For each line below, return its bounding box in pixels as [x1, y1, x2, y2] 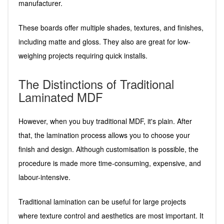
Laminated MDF [18, 87, 103, 105]
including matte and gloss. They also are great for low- [18, 36, 190, 46]
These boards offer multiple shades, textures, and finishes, [18, 22, 203, 32]
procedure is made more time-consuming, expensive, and [18, 157, 201, 168]
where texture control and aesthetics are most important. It [18, 210, 203, 220]
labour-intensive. [18, 171, 70, 182]
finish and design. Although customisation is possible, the [18, 143, 198, 154]
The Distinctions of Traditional [18, 74, 174, 92]
